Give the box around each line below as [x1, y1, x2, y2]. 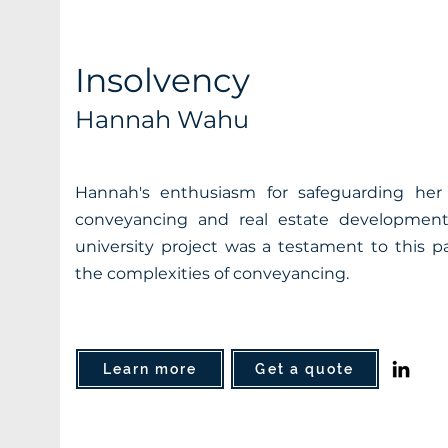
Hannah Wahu [75, 105, 255, 134]
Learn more [102, 361, 198, 377]
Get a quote [255, 361, 355, 377]
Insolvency [75, 60, 259, 100]
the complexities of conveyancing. [75, 264, 349, 283]
